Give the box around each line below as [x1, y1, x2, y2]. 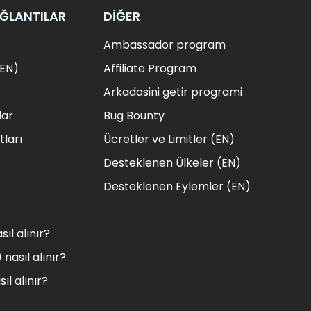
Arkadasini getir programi [103, 84, 243, 101]
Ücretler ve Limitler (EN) [103, 131, 235, 148]
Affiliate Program [103, 60, 197, 77]
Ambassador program [103, 37, 226, 53]
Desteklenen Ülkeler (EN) [103, 155, 242, 171]
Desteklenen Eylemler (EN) [103, 178, 251, 195]
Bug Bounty [103, 108, 165, 124]
